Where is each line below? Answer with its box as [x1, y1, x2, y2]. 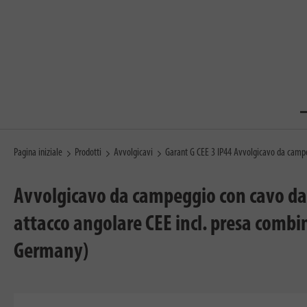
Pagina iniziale [14, 147, 62, 158]
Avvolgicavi [114, 147, 153, 158]
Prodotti [75, 147, 101, 158]
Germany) [14, 241, 88, 263]
